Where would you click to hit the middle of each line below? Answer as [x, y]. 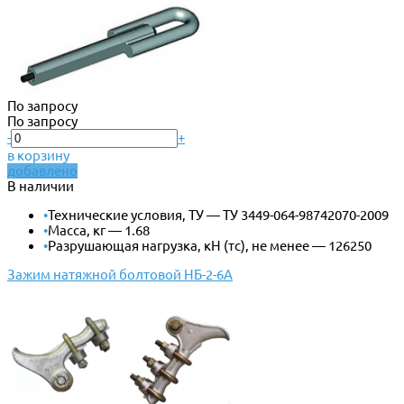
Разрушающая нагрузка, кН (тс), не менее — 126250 [210, 245]
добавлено [42, 170]
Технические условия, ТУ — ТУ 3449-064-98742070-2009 [218, 215]
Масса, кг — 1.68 [99, 230]
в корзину [38, 155]
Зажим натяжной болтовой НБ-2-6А [120, 274]
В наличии [41, 186]
